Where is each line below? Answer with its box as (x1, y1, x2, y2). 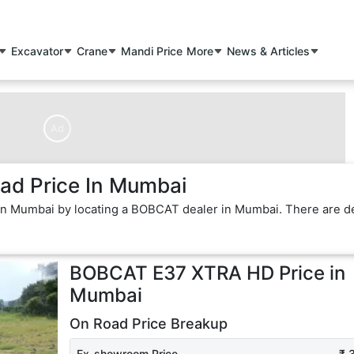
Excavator (11, 44, 64, 58)
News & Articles (227, 44, 311, 58)
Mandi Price (121, 44, 183, 58)
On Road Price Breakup (69, 315, 228, 333)
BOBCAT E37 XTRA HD (69, 262, 274, 285)
